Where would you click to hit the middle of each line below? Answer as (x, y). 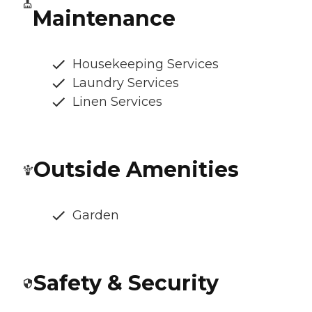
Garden (96, 216)
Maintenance (104, 19)
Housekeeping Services (146, 64)
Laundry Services (126, 83)
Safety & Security (126, 283)
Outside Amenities (136, 170)
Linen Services (117, 102)
